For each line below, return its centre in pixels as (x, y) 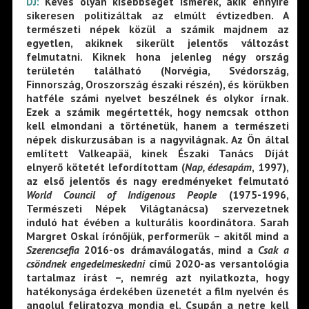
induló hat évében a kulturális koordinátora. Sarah (157, 222)
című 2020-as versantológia (217, 264)
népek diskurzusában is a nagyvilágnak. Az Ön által (157, 140)
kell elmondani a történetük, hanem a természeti (157, 126)
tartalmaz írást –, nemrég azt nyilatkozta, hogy (157, 278)
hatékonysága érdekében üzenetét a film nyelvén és (157, 291)
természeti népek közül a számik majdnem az (157, 29)
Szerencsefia (52, 250)
